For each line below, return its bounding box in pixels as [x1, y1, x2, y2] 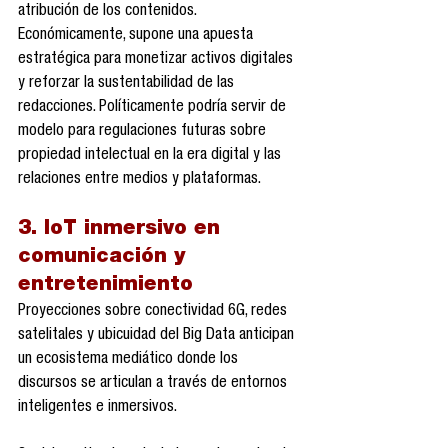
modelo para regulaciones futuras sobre [18, 124, 270, 141]
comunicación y [18, 248, 192, 269]
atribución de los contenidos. [18, 4, 200, 21]
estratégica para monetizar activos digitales [18, 52, 297, 69]
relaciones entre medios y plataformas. [18, 172, 261, 189]
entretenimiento [18, 276, 193, 297]
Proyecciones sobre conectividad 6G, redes [18, 304, 291, 321]
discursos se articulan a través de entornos [18, 376, 291, 393]
